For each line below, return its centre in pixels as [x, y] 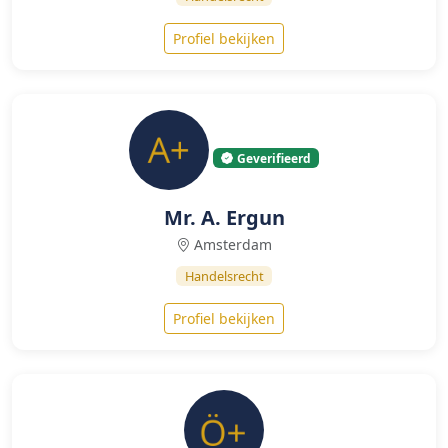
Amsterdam [233, 244]
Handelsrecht [224, 276]
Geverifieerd [274, 158]
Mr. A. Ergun [224, 217]
